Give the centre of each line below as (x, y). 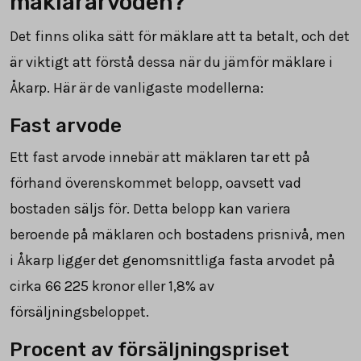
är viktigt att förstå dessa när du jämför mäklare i (171, 62)
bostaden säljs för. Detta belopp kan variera (150, 208)
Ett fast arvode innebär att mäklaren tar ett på (160, 157)
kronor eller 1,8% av (151, 286)
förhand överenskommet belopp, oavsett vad (156, 183)
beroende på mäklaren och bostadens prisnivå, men (178, 234)
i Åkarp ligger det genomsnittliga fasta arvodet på (172, 260)
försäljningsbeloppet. (79, 311)
